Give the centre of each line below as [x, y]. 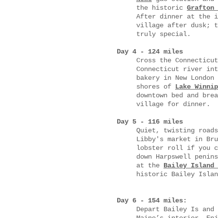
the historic [162, 8]
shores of [156, 87]
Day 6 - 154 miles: [152, 200]
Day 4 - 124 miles [150, 52]
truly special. [163, 34]
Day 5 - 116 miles [150, 122]
